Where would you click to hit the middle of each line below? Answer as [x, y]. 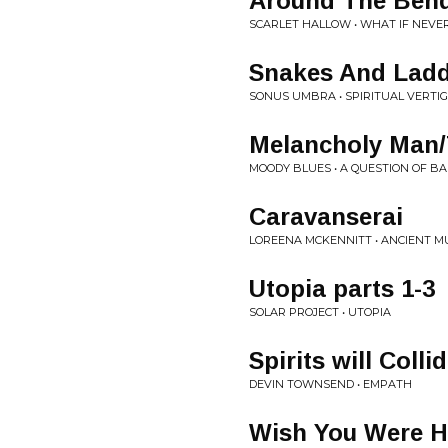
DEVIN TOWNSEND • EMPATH [330, 384]
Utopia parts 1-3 [342, 288]
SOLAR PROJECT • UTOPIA [320, 312]
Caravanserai [326, 216]
